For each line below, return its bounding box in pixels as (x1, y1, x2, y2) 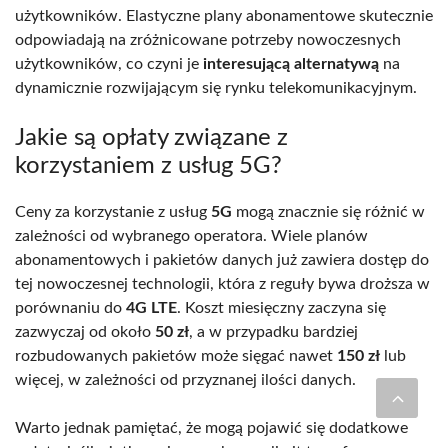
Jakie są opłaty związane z (15, 125, 288, 150)
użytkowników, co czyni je (15, 55, 203, 72)
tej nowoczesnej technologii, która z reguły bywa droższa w (15, 275, 430, 292)
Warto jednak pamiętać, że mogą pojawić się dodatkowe (15, 419, 408, 436)
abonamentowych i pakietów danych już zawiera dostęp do (15, 251, 429, 268)
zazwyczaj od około (15, 323, 155, 340)
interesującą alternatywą (203, 55, 379, 72)
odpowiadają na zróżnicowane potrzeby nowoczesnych (15, 31, 401, 48)
